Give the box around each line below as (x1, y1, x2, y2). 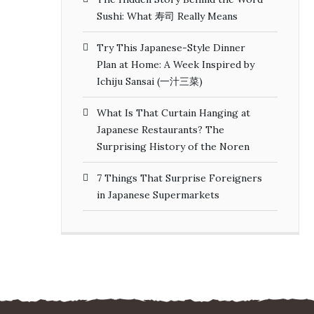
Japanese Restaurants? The (97, 123, 224, 136)
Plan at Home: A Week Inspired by (97, 57, 254, 71)
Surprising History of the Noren (97, 139, 250, 153)
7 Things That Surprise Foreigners (97, 171, 262, 184)
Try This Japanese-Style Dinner (97, 41, 245, 54)
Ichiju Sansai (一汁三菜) (97, 74, 203, 88)
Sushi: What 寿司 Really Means (97, 9, 238, 22)
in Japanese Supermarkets (97, 188, 219, 201)
